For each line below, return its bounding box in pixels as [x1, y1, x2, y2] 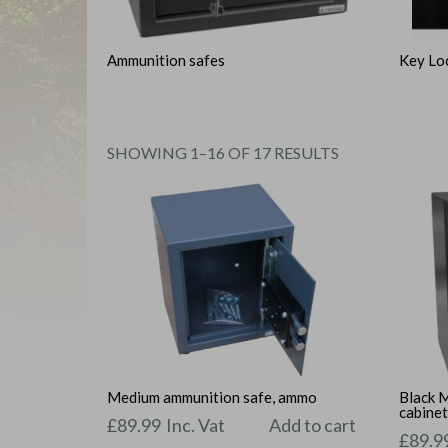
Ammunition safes [107, 50, 225, 69]
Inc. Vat [166, 413, 225, 436]
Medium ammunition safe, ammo [107, 388, 317, 407]
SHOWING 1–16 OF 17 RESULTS [107, 142, 339, 162]
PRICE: [338, 173, 387, 193]
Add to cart [269, 413, 357, 436]
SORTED [338, 141, 401, 161]
